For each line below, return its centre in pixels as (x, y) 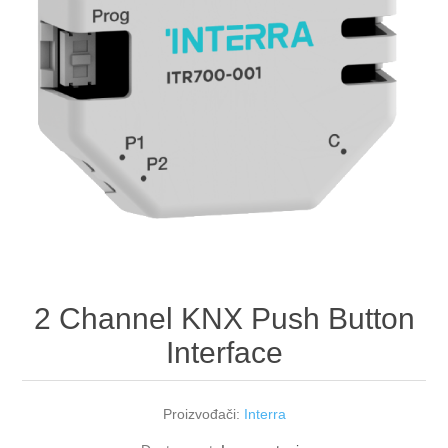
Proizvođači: (201, 414)
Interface (224, 353)
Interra (264, 414)
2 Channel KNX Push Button (224, 319)
